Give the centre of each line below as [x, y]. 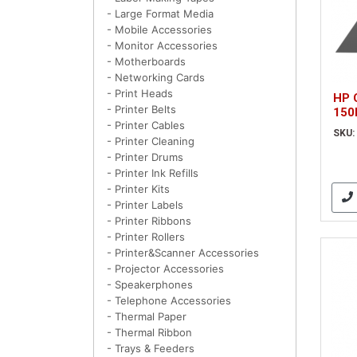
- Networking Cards [156, 78]
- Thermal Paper [147, 317]
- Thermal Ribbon [149, 333]
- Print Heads [140, 94]
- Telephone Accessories [169, 301]
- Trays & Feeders [151, 349]
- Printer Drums [145, 157]
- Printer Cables [146, 126]
